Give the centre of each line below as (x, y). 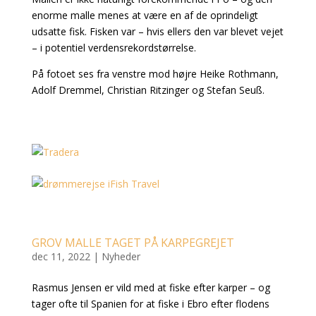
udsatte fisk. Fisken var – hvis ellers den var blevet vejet (157, 32)
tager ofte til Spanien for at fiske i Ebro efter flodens (150, 304)
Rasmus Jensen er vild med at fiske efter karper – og (151, 288)
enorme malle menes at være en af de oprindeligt (145, 16)
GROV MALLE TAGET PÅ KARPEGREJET (133, 243)
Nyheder (121, 257)
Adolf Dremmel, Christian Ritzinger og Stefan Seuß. (148, 90)
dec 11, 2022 (61, 257)
